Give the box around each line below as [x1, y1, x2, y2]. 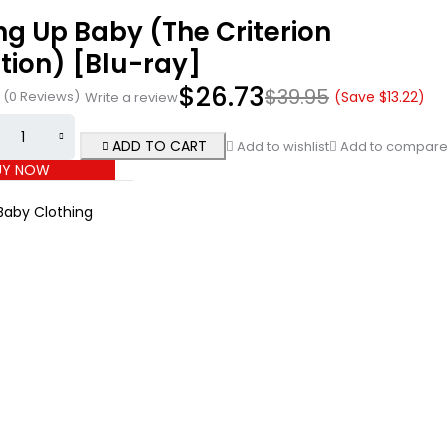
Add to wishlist [237, 137, 329, 156]
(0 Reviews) [3, 87, 80, 106]
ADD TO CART [112, 136, 207, 156]
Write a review [85, 87, 178, 107]
